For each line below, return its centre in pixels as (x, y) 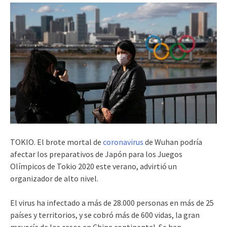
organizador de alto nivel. (54, 178)
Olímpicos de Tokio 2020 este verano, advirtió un (93, 166)
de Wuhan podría (173, 142)
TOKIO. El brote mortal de (56, 142)
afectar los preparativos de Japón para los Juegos (96, 154)
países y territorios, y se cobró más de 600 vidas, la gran (105, 215)
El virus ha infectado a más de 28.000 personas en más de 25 (112, 202)
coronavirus (123, 142)
